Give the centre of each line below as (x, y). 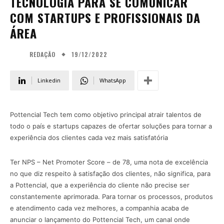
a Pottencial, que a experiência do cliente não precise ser (100, 185)
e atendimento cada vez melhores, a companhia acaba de (99, 208)
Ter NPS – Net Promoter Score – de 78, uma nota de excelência (109, 162)
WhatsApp (113, 80)
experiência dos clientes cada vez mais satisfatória (89, 138)
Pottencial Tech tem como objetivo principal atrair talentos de (106, 115)
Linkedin (49, 80)
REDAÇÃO (42, 54)
